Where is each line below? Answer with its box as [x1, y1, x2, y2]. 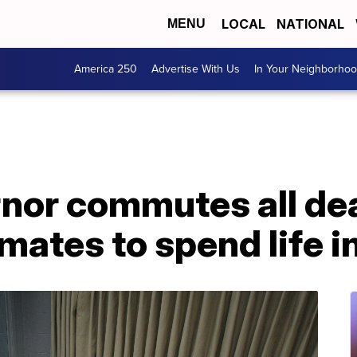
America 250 [74, 61, 137, 77]
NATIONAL [277, 16, 344, 32]
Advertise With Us [151, 61, 240, 77]
